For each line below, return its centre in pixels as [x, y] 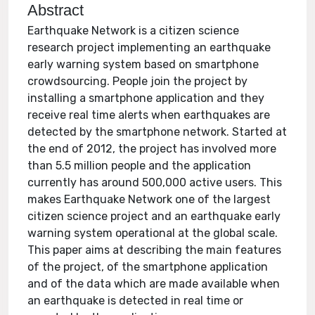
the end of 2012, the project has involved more [152, 149]
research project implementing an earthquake [149, 47]
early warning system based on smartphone [143, 64]
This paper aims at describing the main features [155, 250]
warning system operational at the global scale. [153, 233]
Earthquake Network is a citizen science [134, 31]
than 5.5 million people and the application [140, 166]
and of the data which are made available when [154, 284]
